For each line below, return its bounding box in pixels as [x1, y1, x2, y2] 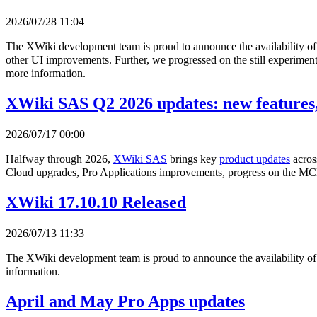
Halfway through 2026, [6, 153, 113, 166]
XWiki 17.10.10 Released [6, 193, 186, 212]
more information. [6, 67, 86, 80]
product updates [219, 153, 290, 166]
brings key [167, 153, 219, 166]
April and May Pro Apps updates [6, 292, 245, 311]
